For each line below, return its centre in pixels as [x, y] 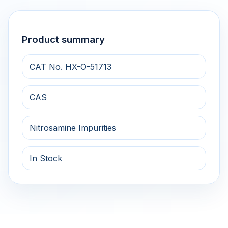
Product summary [63, 39]
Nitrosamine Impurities [73, 128]
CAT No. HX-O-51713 [70, 67]
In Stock [46, 159]
